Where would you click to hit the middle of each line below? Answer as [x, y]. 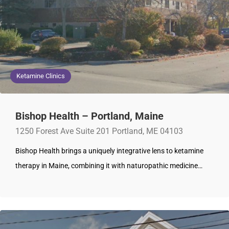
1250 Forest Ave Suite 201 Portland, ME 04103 [99, 131]
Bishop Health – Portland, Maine [89, 116]
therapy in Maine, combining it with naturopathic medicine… [109, 166]
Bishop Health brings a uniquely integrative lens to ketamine [109, 151]
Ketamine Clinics [41, 76]
